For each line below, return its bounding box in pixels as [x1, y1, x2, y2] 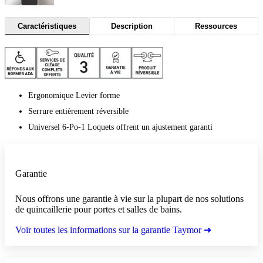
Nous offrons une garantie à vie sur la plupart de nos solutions [15, 193, 244, 204]
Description [110, 22, 153, 31]
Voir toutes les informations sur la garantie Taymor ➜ [15, 224, 211, 235]
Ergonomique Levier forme [28, 90, 120, 100]
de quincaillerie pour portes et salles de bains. [15, 204, 182, 214]
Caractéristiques [18, 21, 77, 31]
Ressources [194, 22, 237, 31]
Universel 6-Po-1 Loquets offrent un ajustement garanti [28, 122, 213, 131]
